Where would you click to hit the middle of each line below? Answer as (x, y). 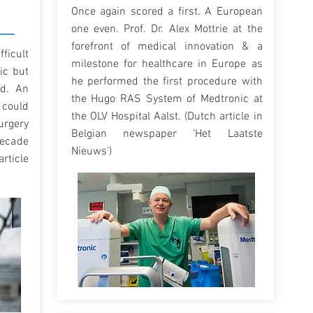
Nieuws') (91, 152)
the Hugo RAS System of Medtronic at (167, 99)
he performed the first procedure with (167, 82)
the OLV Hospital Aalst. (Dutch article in (167, 117)
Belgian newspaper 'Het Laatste (167, 134)
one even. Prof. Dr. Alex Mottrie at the (167, 29)
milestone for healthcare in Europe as (167, 64)
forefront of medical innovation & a (167, 47)
